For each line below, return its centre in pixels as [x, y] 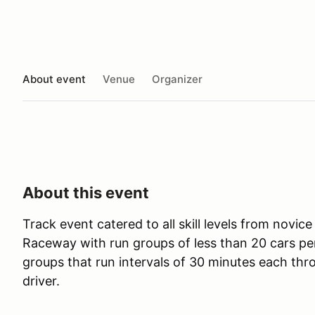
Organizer [177, 79]
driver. [41, 281]
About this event [86, 193]
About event [54, 79]
